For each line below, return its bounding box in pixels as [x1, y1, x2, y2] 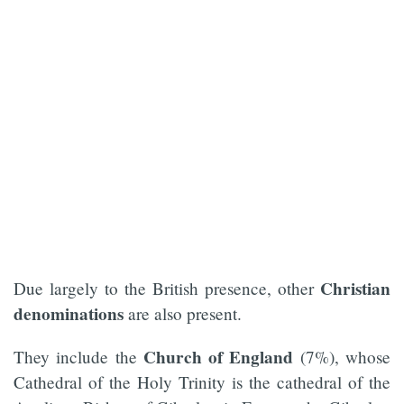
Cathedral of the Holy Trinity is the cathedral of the [14, 371, 390, 394]
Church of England [142, 344, 294, 371]
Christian [320, 276, 390, 302]
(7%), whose [293, 345, 391, 369]
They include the [14, 345, 143, 369]
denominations [14, 301, 124, 327]
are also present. [124, 302, 242, 326]
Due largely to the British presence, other [14, 277, 320, 300]
